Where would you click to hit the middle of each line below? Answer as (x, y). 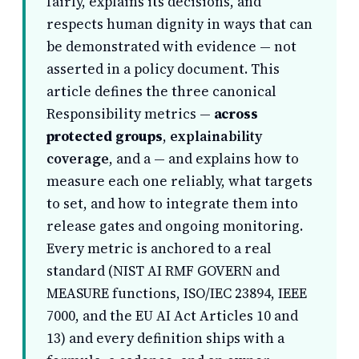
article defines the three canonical (161, 92)
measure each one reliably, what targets (179, 182)
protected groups (105, 137)
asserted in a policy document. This (163, 69)
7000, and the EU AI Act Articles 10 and (172, 316)
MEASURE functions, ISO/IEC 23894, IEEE (176, 294)
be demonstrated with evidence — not (171, 47)
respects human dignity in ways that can (179, 24)
